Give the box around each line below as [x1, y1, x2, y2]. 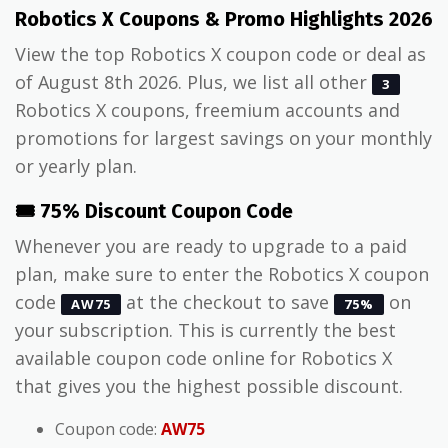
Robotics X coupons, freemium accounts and [15, 97, 400, 122]
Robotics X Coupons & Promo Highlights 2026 [15, 6, 433, 31]
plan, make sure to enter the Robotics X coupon [15, 261, 429, 286]
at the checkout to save [121, 289, 334, 314]
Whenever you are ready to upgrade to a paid [15, 233, 407, 258]
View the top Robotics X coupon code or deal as [15, 41, 426, 66]
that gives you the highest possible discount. [15, 373, 403, 398]
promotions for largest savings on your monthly [15, 125, 432, 150]
